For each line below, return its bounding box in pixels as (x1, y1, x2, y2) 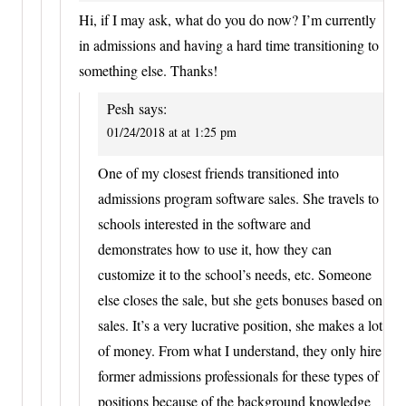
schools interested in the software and (98, 213, 311, 233)
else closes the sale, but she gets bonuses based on (98, 289, 382, 309)
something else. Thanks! (79, 60, 217, 80)
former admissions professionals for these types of (98, 365, 379, 385)
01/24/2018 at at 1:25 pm (107, 122, 237, 140)
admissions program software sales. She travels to (98, 188, 379, 208)
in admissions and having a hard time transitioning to (79, 34, 379, 54)
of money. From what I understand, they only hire (98, 340, 382, 360)
